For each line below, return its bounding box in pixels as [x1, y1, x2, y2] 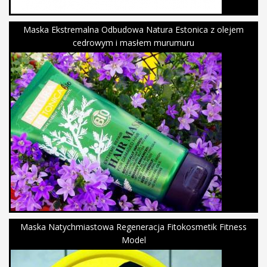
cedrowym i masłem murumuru [73, 37, 194, 49]
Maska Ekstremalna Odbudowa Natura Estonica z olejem [23, 24, 244, 36]
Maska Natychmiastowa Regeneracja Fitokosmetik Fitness [20, 221, 247, 233]
